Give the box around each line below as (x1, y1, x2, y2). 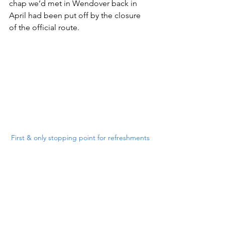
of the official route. (9, 22, 79, 32)
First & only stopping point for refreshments (11, 133, 150, 142)
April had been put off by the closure (9, 10, 143, 20)
